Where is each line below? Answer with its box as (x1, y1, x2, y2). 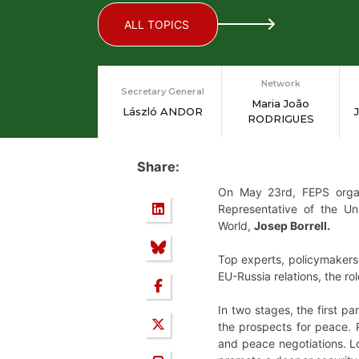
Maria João (252, 97, 309, 110)
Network (260, 78, 301, 90)
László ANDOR (123, 104, 203, 118)
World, (218, 219, 254, 233)
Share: (136, 159, 179, 175)
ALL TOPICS (124, 18, 189, 31)
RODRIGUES (247, 112, 314, 125)
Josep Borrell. (254, 219, 330, 233)
